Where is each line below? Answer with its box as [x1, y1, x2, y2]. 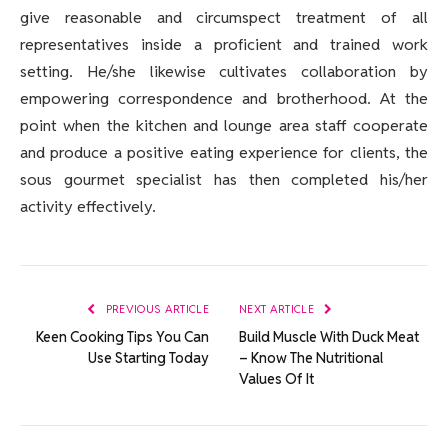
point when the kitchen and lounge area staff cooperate [20, 115, 428, 137]
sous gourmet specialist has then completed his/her [20, 169, 428, 191]
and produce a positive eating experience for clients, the [20, 142, 428, 164]
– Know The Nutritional [239, 349, 383, 368]
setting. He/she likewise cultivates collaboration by [20, 61, 428, 83]
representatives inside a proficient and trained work [20, 34, 428, 56]
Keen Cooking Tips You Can [36, 328, 209, 347]
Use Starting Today [88, 349, 209, 368]
